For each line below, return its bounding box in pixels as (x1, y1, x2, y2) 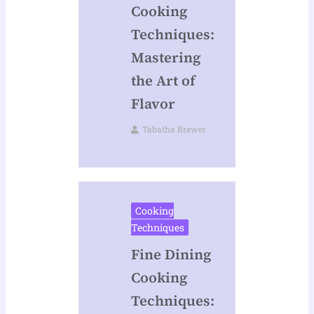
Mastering (130, 48, 200, 68)
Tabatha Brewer (142, 123, 206, 135)
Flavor (130, 94, 175, 114)
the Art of (130, 71, 196, 91)
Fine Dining (130, 245, 211, 265)
